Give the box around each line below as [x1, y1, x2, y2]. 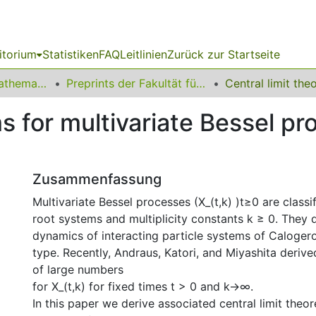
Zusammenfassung [32, 171, 162, 188]
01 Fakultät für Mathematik [37, 76, 47, 90]
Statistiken [42, 47, 99, 61]
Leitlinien [120, 47, 167, 61]
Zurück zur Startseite [167, 47, 280, 61]
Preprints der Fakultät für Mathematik [196, 76, 205, 90]
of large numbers [32, 262, 123, 276]
